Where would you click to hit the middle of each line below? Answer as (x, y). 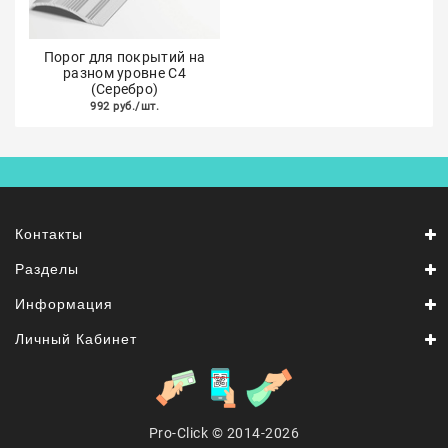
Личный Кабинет (76, 339)
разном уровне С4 (124, 73)
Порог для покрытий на (124, 57)
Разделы (47, 269)
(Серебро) (124, 89)
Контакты (49, 234)
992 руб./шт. (124, 106)
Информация (64, 304)
